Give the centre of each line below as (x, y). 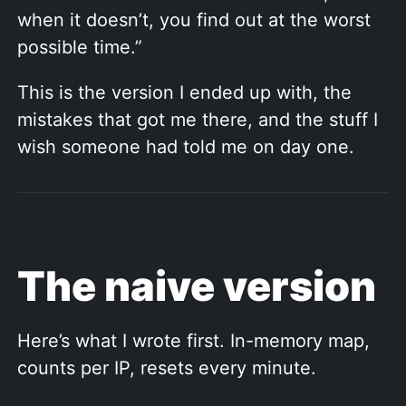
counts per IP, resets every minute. (167, 367)
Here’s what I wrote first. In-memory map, (193, 340)
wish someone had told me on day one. (186, 146)
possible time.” (80, 47)
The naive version (197, 285)
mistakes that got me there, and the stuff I (198, 119)
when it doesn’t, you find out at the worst (194, 19)
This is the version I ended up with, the (184, 92)
